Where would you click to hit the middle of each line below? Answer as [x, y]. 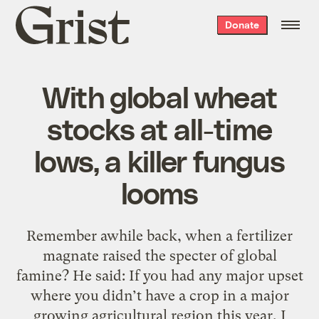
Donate [242, 25]
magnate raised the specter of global [159, 255]
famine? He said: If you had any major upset [159, 275]
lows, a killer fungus [159, 160]
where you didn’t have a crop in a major [159, 295]
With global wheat [159, 96]
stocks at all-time [159, 128]
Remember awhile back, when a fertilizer [159, 235]
